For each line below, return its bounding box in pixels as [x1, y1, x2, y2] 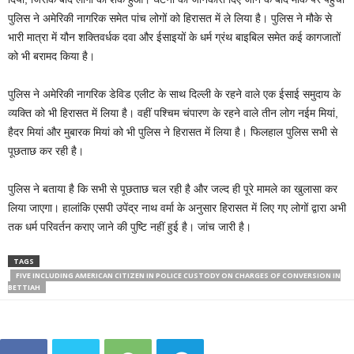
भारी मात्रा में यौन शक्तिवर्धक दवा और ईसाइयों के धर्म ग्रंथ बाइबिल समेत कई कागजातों [8, 31, 341, 44]
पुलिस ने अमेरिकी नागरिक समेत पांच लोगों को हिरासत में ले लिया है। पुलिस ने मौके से [8, 12, 332, 25]
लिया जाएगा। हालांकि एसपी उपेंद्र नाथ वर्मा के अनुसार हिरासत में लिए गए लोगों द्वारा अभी [8, 201, 346, 215]
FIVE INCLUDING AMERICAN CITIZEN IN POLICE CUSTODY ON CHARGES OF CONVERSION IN [16, 270, 341, 281]
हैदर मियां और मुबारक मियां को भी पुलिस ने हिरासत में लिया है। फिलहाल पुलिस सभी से [8, 126, 337, 139]
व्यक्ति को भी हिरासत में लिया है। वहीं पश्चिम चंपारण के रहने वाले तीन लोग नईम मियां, [8, 107, 338, 120]
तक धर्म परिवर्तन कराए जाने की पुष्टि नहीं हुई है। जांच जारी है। [8, 220, 251, 234]
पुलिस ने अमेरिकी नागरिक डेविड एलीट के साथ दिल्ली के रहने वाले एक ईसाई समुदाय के [8, 88, 341, 101]
